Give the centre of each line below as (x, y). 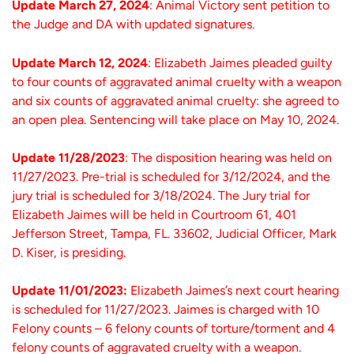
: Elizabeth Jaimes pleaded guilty (240, 62)
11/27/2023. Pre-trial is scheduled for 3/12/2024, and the (171, 176)
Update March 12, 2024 (80, 62)
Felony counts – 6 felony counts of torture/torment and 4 (173, 329)
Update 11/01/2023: (71, 291)
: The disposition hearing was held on (228, 157)
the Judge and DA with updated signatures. (133, 24)
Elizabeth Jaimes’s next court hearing (235, 291)
